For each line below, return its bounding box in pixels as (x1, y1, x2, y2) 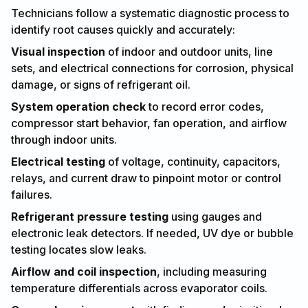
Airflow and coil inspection (11, 264, 157, 278)
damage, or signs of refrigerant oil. (11, 77, 190, 91)
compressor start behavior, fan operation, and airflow (11, 115, 287, 130)
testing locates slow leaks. (11, 242, 146, 256)
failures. (11, 187, 52, 201)
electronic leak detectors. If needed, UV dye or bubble (11, 225, 294, 240)
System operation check (11, 99, 146, 113)
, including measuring (157, 264, 267, 278)
